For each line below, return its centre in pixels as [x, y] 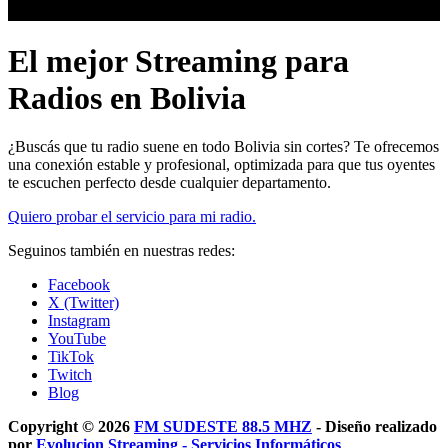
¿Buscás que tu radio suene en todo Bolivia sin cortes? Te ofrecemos [223, 147]
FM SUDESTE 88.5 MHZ [223, 427]
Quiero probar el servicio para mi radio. [132, 217]
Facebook [79, 285]
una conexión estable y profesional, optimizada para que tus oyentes [221, 165]
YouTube [77, 339]
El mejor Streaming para [178, 60]
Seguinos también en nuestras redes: [121, 251]
